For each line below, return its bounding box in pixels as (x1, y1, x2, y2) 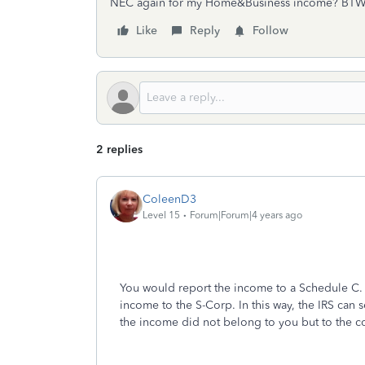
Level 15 (143, 209, 180, 221)
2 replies (96, 143, 143, 156)
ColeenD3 (143, 191, 196, 206)
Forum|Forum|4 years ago (190, 209, 302, 221)
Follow (253, 24, 288, 37)
